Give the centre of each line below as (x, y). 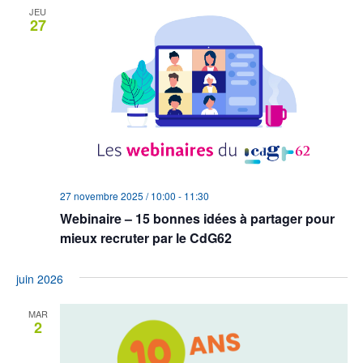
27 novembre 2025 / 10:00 (117, 196)
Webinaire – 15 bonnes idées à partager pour (197, 218)
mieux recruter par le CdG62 (145, 238)
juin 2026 (39, 279)
